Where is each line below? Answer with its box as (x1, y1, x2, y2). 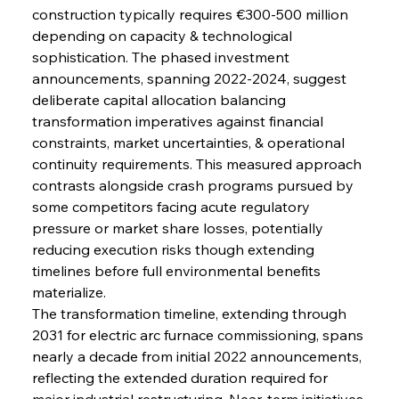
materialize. (31, 282, 106, 301)
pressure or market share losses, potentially (31, 218, 327, 237)
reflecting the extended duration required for (31, 368, 331, 387)
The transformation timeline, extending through (31, 304, 350, 322)
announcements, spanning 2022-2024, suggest (31, 69, 350, 87)
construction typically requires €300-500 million (31, 4, 352, 23)
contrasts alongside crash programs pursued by (31, 175, 357, 194)
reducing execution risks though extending (31, 240, 318, 258)
